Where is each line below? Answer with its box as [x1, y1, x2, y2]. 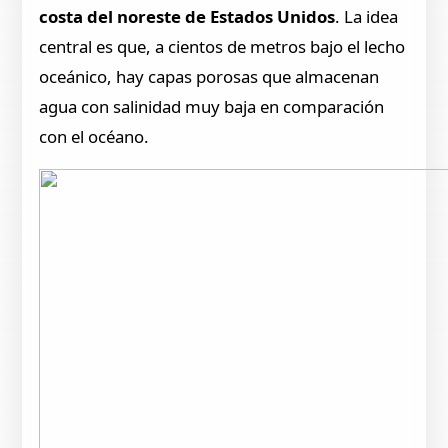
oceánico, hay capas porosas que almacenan [39, 65, 380, 89]
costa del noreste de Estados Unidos [39, 5, 336, 29]
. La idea [335, 5, 399, 29]
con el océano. [39, 125, 150, 149]
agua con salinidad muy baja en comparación [39, 95, 385, 119]
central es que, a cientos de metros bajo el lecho [39, 35, 406, 59]
